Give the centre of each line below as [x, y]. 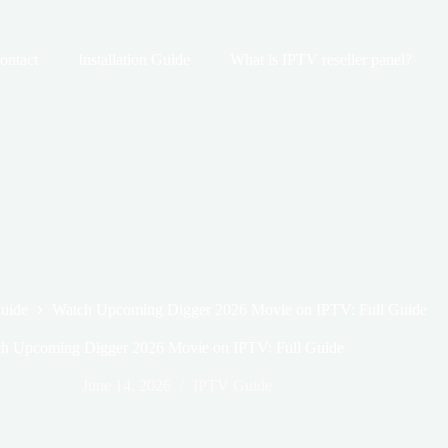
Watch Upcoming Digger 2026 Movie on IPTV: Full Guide [240, 310]
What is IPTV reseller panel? [321, 59]
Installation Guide [134, 59]
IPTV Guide [232, 386]
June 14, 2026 [126, 386]
